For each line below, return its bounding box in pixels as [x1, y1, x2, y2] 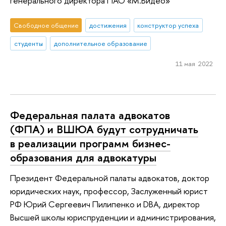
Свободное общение [13, 21, 79, 30]
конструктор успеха [137, 21, 199, 30]
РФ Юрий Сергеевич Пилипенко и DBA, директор [10, 198, 200, 210]
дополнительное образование [53, 38, 147, 48]
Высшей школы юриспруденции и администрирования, [10, 211, 216, 223]
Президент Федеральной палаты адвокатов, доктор [10, 172, 209, 184]
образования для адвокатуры [10, 149, 156, 165]
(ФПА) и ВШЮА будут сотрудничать [10, 121, 198, 137]
